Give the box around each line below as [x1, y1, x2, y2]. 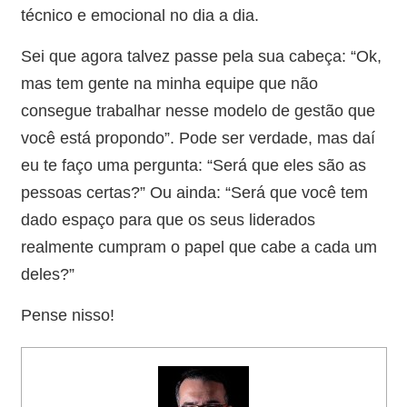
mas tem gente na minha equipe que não [20, 74, 318, 94]
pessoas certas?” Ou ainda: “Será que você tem [20, 184, 368, 203]
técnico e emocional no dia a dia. [20, 6, 259, 25]
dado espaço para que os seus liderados [20, 211, 315, 230]
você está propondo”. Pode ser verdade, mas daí [20, 129, 375, 148]
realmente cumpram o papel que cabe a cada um [20, 238, 377, 257]
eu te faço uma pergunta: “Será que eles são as [20, 156, 366, 175]
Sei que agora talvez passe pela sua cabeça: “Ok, [20, 47, 382, 66]
